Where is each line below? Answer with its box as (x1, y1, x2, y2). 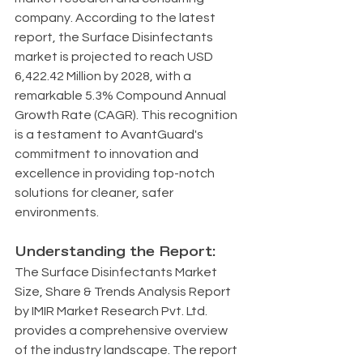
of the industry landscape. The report (15, 344, 240, 357)
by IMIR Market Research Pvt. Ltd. (15, 305, 210, 318)
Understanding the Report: (15, 242, 216, 262)
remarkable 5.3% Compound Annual (15, 89, 228, 102)
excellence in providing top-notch (15, 167, 217, 180)
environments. (15, 206, 99, 219)
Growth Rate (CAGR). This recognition (15, 109, 240, 122)
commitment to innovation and (15, 147, 201, 160)
